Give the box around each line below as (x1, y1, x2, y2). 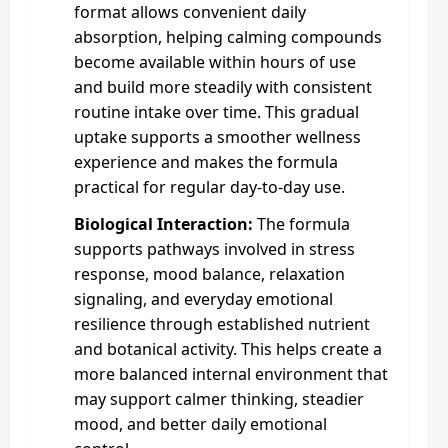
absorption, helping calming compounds (74, 25, 382, 48)
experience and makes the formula (74, 150, 338, 173)
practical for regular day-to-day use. (74, 175, 345, 198)
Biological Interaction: (74, 212, 253, 235)
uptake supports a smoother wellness (74, 125, 361, 148)
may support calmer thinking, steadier (74, 387, 364, 410)
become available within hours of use (74, 50, 356, 73)
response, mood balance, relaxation (74, 262, 345, 285)
